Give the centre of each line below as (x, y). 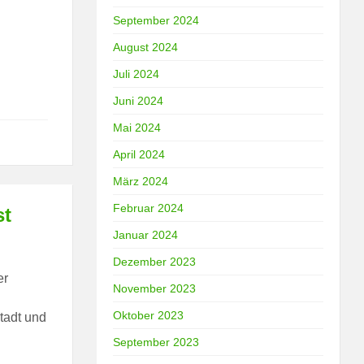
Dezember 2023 (155, 261)
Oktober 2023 (149, 315)
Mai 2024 (137, 127)
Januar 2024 (146, 234)
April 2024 (139, 154)
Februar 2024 (149, 208)
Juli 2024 (136, 74)
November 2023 (155, 288)
